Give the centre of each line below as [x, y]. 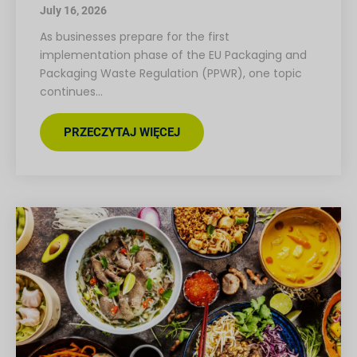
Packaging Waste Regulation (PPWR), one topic [171, 74]
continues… [71, 92]
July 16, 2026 [73, 11]
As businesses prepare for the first [135, 37]
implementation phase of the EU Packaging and [173, 55]
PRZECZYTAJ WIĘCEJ [122, 133]
